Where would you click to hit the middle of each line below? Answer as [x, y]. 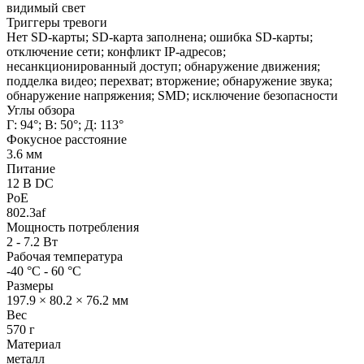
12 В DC [30, 183]
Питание [31, 168]
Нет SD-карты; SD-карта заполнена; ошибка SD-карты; [160, 37]
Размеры [30, 285]
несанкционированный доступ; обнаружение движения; [163, 66]
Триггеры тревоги [57, 22]
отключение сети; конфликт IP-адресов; [116, 51]
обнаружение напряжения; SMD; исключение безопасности [172, 95]
